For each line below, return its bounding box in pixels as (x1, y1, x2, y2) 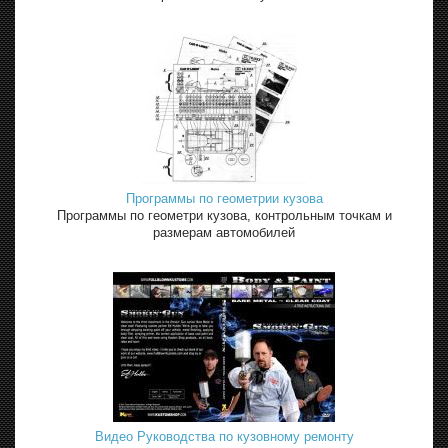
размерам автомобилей (153, 224, 295, 240)
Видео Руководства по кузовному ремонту (94, 428, 354, 444)
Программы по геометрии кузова (125, 190, 323, 206)
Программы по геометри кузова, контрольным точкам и (56, 207, 392, 223)
